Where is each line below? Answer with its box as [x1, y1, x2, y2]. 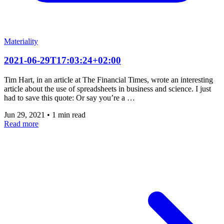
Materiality [4, 36, 38, 45]
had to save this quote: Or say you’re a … [4, 93, 135, 102]
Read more [4, 119, 38, 128]
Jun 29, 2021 [4, 110, 47, 119]
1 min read [52, 110, 85, 119]
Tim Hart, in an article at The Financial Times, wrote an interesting [4, 75, 213, 84]
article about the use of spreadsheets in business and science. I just [4, 84, 211, 93]
